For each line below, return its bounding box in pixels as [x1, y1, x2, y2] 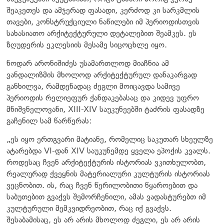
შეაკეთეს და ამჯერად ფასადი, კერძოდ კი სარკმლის [6, 5, 199, 15]
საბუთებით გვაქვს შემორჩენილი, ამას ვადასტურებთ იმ [6, 191, 206, 201]
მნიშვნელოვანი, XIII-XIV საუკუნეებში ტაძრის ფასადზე [6, 104, 204, 114]
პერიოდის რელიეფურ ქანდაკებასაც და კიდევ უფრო [6, 92, 199, 102]
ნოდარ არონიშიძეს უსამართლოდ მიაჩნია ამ [6, 58, 169, 68]
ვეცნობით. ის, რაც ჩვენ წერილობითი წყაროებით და [6, 180, 197, 190]
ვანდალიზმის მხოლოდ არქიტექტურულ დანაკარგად [6, 69, 197, 79]
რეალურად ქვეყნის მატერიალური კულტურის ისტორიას [6, 168, 210, 178]
